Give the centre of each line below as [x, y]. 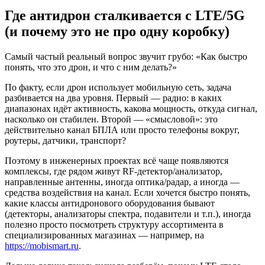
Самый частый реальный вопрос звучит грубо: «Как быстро [126, 56]
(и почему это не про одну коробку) [117, 32]
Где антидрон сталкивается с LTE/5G [125, 16]
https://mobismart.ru [42, 245]
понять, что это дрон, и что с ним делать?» [91, 67]
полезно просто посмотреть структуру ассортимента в [114, 224]
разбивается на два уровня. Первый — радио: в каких [113, 98]
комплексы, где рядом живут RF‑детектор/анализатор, [114, 171]
